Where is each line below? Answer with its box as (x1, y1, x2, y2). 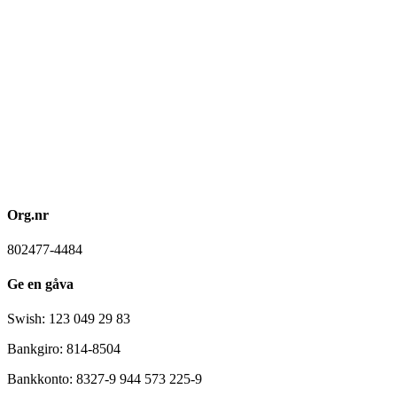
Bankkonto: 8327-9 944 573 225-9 (7, 371, 202, 387)
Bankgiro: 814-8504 (7, 341, 121, 357)
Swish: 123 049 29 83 (7, 311, 130, 327)
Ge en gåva (7, 276, 74, 292)
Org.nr (7, 206, 49, 222)
